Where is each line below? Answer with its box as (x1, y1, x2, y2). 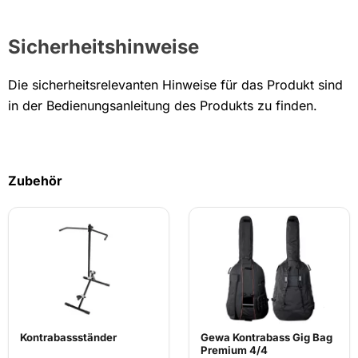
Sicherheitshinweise (8, 34, 199, 58)
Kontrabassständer (20, 330, 117, 344)
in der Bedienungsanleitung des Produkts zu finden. (8, 97, 317, 113)
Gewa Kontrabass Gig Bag (201, 330, 332, 344)
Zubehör (8, 172, 62, 189)
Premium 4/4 (201, 343, 268, 356)
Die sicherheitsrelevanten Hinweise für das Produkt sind (8, 76, 343, 93)
